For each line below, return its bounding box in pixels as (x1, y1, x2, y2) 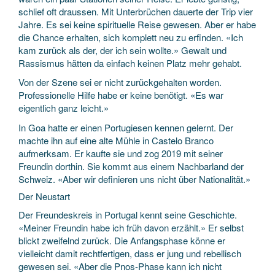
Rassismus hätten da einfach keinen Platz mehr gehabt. (18, 56, 242, 69)
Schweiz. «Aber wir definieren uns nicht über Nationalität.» (18, 172, 250, 185)
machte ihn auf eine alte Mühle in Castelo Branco (18, 133, 214, 147)
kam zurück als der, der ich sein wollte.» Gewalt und (18, 43, 227, 56)
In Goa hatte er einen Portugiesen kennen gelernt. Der (18, 120, 233, 134)
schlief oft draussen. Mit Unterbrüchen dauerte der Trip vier (18, 4, 253, 18)
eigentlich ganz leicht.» (18, 101, 109, 114)
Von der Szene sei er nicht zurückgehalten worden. (18, 76, 222, 88)
